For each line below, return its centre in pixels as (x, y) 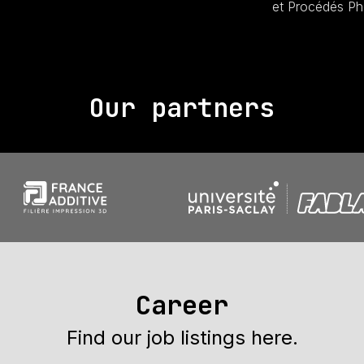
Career (182, 305)
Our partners (182, 108)
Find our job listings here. (182, 338)
